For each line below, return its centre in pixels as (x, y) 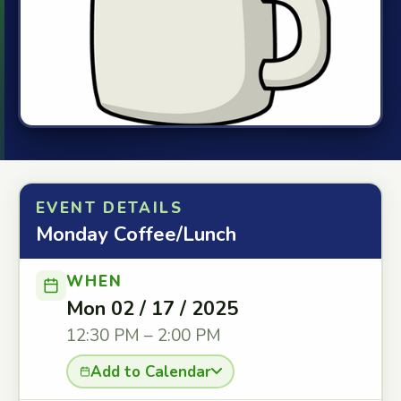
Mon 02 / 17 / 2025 (152, 309)
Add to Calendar (150, 371)
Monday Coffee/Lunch (136, 235)
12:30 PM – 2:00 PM (144, 336)
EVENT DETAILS (109, 208)
